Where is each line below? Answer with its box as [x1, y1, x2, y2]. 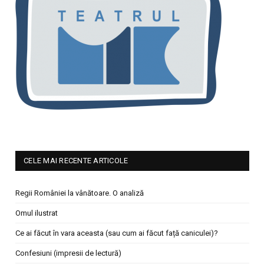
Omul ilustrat [15, 209, 58, 218]
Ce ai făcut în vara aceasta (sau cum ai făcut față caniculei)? [15, 229, 218, 238]
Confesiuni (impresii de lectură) [15, 249, 121, 258]
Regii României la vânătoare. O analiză [15, 189, 144, 198]
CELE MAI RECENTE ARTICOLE [24, 156, 128, 166]
